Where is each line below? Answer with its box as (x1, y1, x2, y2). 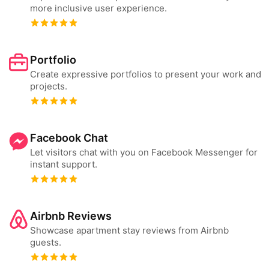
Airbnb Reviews (30, 210, 112, 222)
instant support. (30, 159, 97, 170)
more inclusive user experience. (30, 2, 167, 14)
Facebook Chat (30, 131, 108, 144)
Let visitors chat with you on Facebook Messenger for (30, 147, 258, 158)
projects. (30, 80, 67, 92)
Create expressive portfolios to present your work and (30, 68, 261, 80)
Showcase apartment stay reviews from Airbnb (30, 225, 229, 236)
